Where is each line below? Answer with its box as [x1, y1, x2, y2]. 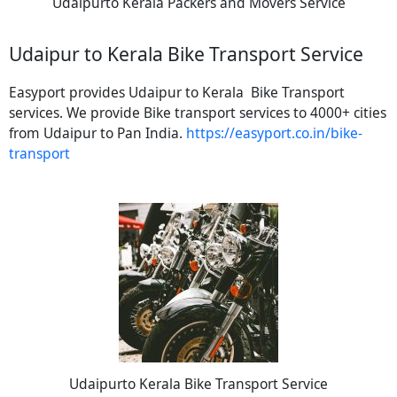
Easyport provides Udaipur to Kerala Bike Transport [9, 82, 345, 102]
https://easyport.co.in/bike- [186, 122, 362, 143]
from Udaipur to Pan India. [9, 122, 186, 143]
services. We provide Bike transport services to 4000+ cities [9, 102, 386, 122]
